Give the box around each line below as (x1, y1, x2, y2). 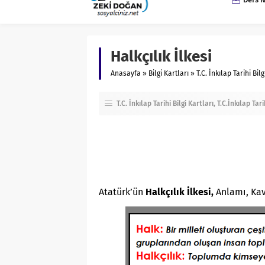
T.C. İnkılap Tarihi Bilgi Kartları (117, 99, 214, 108)
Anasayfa (111, 69, 141, 77)
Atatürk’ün (99, 186, 146, 198)
